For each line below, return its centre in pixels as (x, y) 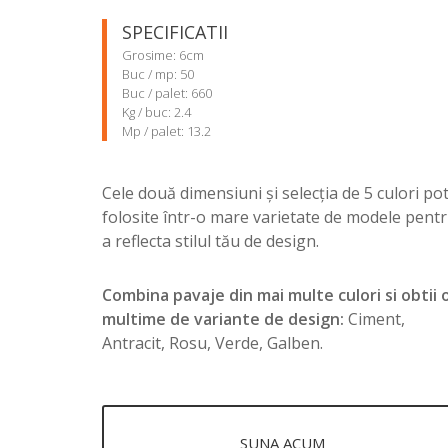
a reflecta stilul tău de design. (210, 241)
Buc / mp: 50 (158, 74)
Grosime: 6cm (163, 55)
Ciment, (374, 319)
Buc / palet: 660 (167, 93)
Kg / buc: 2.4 (156, 112)
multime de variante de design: (223, 319)
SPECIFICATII (175, 32)
